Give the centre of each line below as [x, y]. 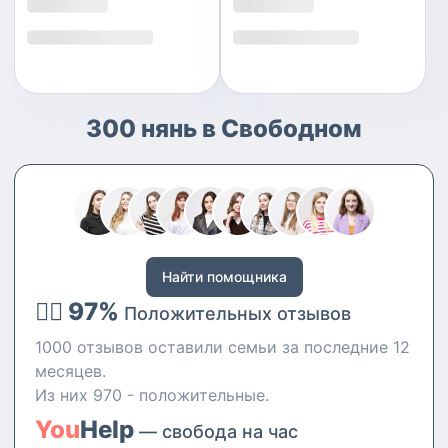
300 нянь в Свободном [224, 128]
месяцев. [70, 371]
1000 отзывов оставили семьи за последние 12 [222, 347]
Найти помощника [224, 276]
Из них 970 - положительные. [152, 395]
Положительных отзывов [237, 313]
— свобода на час [216, 431]
